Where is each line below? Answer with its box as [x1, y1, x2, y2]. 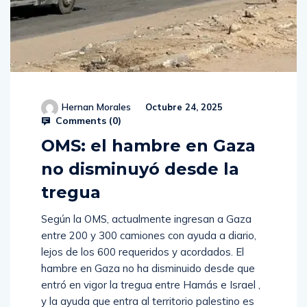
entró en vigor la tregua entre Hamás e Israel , [41, 278, 260, 292]
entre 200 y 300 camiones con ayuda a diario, [41, 229, 256, 243]
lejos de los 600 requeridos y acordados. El [41, 245, 244, 259]
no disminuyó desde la [41, 159, 239, 180]
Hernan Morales [62, 101, 131, 114]
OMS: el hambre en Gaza [41, 136, 256, 156]
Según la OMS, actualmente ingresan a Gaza [41, 212, 251, 226]
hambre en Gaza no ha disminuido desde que [41, 262, 255, 275]
